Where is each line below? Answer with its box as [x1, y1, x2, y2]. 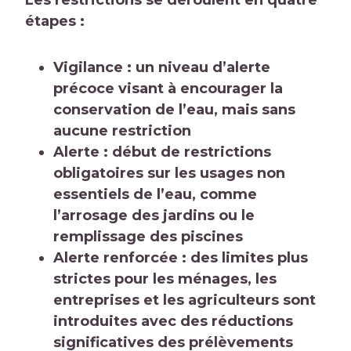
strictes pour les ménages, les [53, 270, 277, 288]
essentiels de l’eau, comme [53, 186, 257, 204]
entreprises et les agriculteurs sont [53, 291, 316, 309]
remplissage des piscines [53, 228, 243, 246]
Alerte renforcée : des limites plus [53, 249, 308, 267]
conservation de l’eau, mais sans [53, 101, 295, 119]
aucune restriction [53, 122, 191, 140]
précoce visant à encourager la [53, 80, 283, 98]
